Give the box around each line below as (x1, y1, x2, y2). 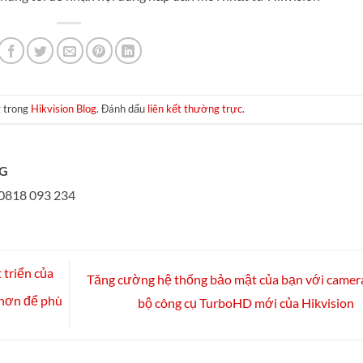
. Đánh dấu (96, 102, 147, 115)
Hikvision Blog (30, 102, 96, 115)
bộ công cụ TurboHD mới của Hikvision (137, 295, 357, 311)
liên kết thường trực (147, 102, 242, 115)
